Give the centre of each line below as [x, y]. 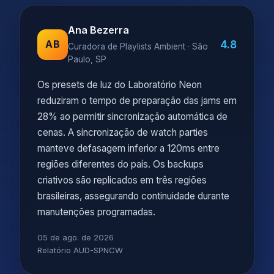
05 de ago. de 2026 [76, 237]
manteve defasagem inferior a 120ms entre [128, 148]
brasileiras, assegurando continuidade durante [133, 196]
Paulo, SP [87, 59]
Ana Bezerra [98, 30]
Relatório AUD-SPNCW [80, 250]
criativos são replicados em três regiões [122, 180]
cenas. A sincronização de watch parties [123, 132]
